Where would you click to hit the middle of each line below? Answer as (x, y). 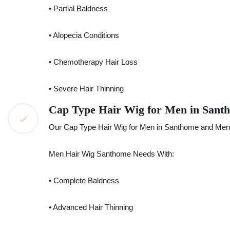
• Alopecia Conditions (84, 35)
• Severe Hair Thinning (86, 89)
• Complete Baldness (84, 180)
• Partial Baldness (78, 8)
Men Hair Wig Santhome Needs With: (111, 154)
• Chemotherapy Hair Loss (93, 62)
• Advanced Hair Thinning (91, 207)
